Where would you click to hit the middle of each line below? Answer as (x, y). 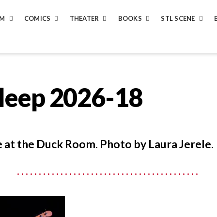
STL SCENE (178, 18)
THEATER (84, 18)
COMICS (37, 18)
